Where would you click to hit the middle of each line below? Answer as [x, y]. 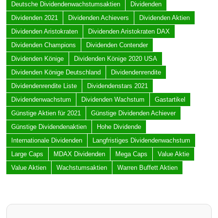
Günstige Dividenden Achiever [133, 113]
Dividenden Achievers [98, 18]
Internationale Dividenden [46, 140]
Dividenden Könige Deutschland [56, 72]
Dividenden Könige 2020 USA [115, 58]
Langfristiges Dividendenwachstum [141, 140]
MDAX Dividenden [79, 154]
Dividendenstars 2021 [117, 86]
